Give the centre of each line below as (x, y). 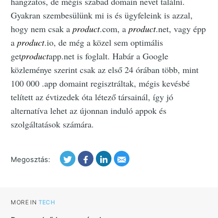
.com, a (114, 29)
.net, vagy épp (181, 29)
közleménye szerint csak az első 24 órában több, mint (105, 70)
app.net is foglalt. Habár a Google (109, 56)
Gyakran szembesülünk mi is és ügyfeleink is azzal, (102, 15)
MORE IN (24, 202)
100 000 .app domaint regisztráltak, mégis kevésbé (100, 83)
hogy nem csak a (42, 29)
